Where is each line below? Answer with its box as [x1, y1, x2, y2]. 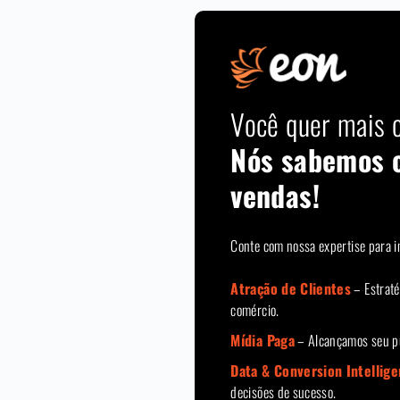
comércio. [230, 299, 279, 321]
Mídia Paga [230, 329, 295, 352]
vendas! [230, 174, 320, 217]
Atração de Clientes [230, 278, 352, 300]
